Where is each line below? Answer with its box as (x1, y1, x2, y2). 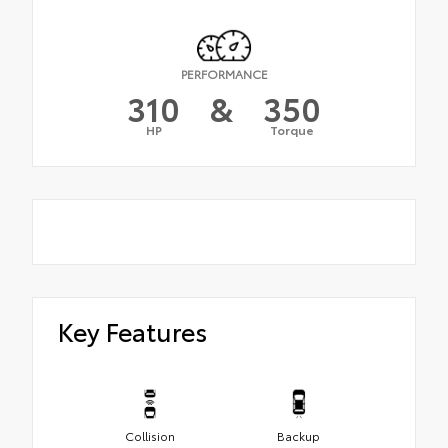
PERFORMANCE (180, 65, 268, 83)
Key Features (58, 313, 207, 349)
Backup (277, 426, 320, 444)
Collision (124, 426, 175, 444)
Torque (270, 121, 314, 139)
